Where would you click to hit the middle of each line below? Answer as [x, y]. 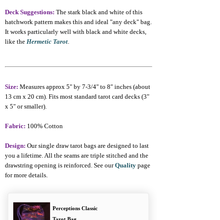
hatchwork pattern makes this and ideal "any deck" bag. [78, 22]
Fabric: [15, 126]
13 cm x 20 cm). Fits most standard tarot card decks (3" [77, 96]
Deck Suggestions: [30, 12]
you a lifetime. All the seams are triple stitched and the [77, 155]
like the [16, 41]
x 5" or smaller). [26, 106]
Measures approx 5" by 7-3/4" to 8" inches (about [84, 87]
